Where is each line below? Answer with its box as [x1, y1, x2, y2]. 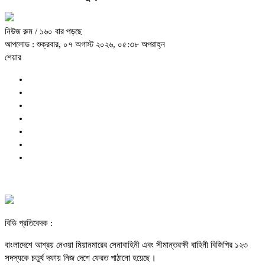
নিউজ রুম [5, 27, 35, 37]
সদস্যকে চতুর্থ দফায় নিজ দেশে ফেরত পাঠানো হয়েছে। [5, 253, 156, 263]
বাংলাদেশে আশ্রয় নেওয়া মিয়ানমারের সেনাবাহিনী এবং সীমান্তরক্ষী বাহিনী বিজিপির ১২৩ [5, 240, 248, 250]
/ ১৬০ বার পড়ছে [35, 27, 82, 37]
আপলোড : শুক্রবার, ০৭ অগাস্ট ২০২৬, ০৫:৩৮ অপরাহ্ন [5, 40, 165, 50]
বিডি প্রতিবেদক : [5, 218, 53, 228]
